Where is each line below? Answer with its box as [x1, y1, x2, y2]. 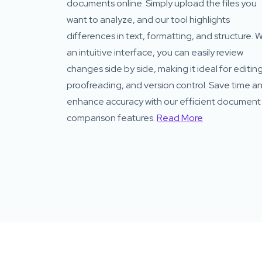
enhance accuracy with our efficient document [67, 95, 261, 108]
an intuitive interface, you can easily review [67, 46, 243, 58]
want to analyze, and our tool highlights [67, 13, 230, 26]
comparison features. [67, 111, 157, 124]
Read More [157, 111, 203, 124]
